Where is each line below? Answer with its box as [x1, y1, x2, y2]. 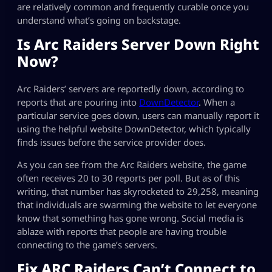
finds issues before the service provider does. [17, 135, 206, 148]
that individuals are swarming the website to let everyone [17, 198, 257, 211]
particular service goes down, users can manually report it [17, 109, 259, 121]
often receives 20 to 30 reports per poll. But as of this [17, 171, 240, 184]
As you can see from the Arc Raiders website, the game [17, 158, 246, 171]
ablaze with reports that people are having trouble [17, 225, 226, 237]
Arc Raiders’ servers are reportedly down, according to [17, 82, 244, 95]
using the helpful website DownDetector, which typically [17, 122, 251, 135]
